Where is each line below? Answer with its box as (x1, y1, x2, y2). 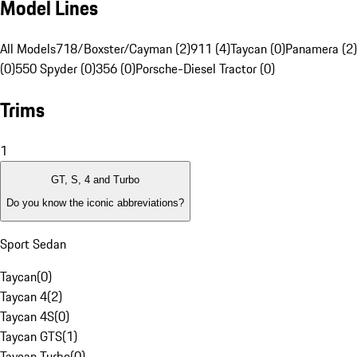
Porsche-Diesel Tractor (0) (135, 59, 275, 79)
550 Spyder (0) (15, 59, 96, 79)
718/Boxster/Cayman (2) (56, 39, 190, 59)
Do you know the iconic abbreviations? (6, 196, 184, 209)
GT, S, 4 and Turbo (51, 174, 139, 186)
